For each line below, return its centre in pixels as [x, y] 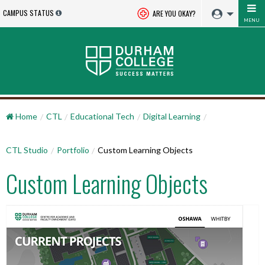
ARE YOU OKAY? [173, 13]
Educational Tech [103, 116]
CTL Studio [27, 150]
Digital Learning [172, 116]
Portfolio [73, 150]
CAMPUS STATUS [28, 13]
